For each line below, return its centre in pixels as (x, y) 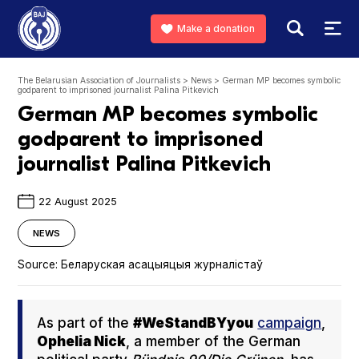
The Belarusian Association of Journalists (99, 81)
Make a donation (216, 28)
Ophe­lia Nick (82, 342)
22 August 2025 (77, 202)
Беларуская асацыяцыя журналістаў (161, 264)
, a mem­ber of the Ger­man (214, 342)
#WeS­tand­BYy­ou (194, 323)
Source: (38, 264)
